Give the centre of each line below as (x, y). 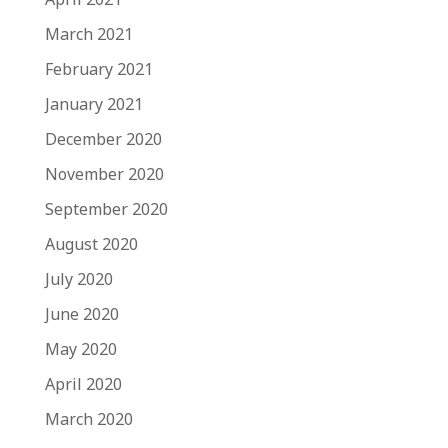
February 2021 (98, 69)
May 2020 (80, 349)
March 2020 (88, 419)
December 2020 (103, 139)
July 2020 (78, 279)
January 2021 (93, 104)
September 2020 (106, 209)
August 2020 (91, 244)
